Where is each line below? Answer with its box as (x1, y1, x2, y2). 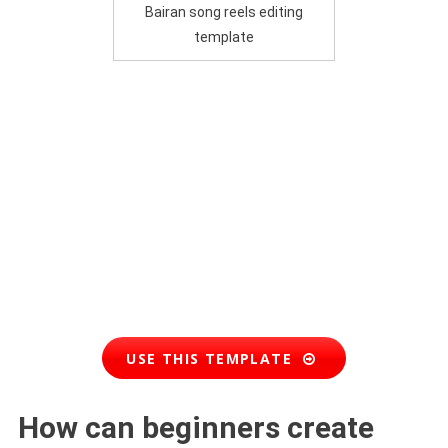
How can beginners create (17, 410, 374, 446)
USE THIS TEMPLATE (126, 348, 303, 368)
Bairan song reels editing (145, 3, 303, 20)
